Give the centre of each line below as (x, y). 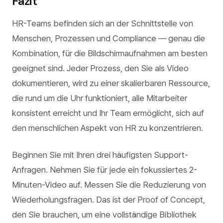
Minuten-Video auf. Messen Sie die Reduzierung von (109, 185)
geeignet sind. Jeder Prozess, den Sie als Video (100, 68)
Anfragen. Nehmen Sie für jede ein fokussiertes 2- (105, 170)
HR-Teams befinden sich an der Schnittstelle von (103, 23)
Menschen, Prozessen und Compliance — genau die (109, 38)
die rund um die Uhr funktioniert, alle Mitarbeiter (100, 98)
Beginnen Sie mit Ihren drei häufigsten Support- (100, 155)
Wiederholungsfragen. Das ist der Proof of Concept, (109, 200)
